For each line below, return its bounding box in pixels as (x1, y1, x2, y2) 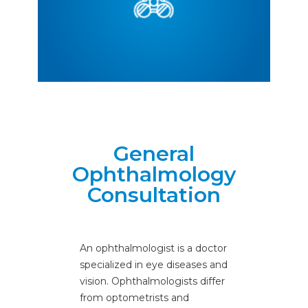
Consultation (87, 181, 221, 208)
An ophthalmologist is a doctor (79, 241, 227, 254)
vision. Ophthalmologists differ (79, 274, 225, 287)
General (113, 140, 195, 166)
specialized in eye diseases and (79, 258, 228, 271)
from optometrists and (79, 291, 189, 304)
